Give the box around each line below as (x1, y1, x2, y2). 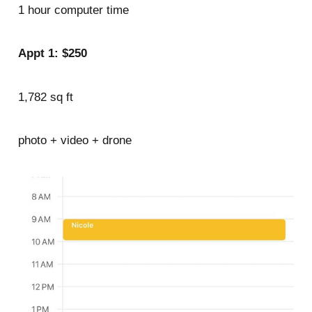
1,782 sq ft (17, 90, 73, 104)
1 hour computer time (17, 3, 129, 17)
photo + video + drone (17, 133, 132, 147)
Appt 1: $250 (17, 47, 87, 61)
